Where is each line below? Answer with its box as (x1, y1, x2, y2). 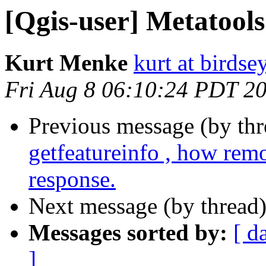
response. (28, 166, 116, 192)
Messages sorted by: (28, 220, 227, 246)
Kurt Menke (5, 50, 128, 76)
